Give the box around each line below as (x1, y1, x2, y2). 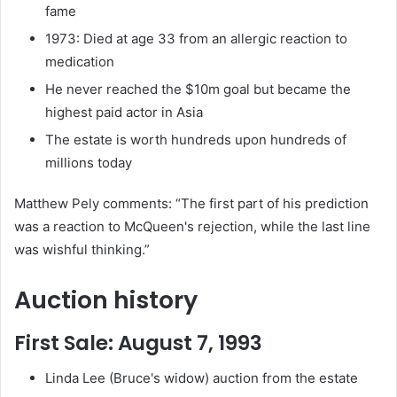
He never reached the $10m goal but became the (45, 81, 351, 98)
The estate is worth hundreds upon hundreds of (45, 131, 346, 149)
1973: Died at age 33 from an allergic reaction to (45, 30, 347, 48)
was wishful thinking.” (14, 241, 150, 259)
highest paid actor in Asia (45, 104, 203, 121)
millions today (45, 154, 132, 172)
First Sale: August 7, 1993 (14, 328, 262, 357)
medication (45, 53, 114, 71)
